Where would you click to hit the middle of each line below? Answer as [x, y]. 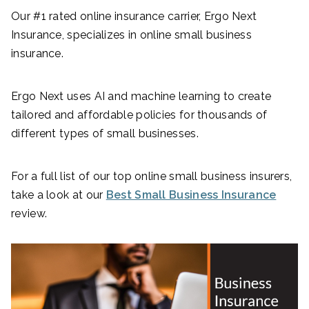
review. [29, 213]
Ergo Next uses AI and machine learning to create [141, 96]
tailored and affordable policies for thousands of [139, 115]
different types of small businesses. [105, 133]
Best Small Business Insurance [191, 195]
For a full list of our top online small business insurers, [152, 176]
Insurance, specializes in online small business [132, 35]
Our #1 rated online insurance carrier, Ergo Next [134, 16]
